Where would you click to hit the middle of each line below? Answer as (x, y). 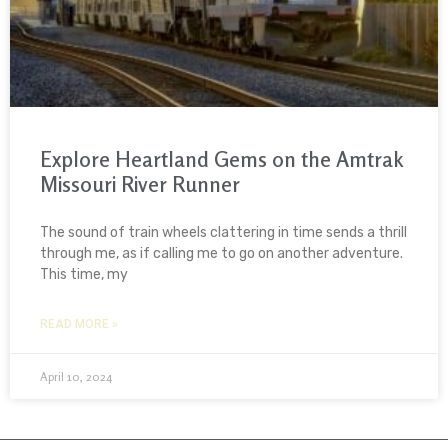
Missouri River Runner (140, 184)
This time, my (84, 275)
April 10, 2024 (76, 377)
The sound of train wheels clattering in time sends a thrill (223, 233)
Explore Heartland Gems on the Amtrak (221, 159)
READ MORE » (79, 324)
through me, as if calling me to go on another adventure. (221, 254)
